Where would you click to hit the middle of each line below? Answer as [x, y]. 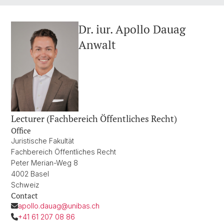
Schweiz [25, 184]
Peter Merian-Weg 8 [44, 162]
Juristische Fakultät [42, 140]
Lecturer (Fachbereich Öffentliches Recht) [94, 118]
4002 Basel [30, 173]
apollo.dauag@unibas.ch [59, 205]
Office [21, 130]
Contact [24, 195]
